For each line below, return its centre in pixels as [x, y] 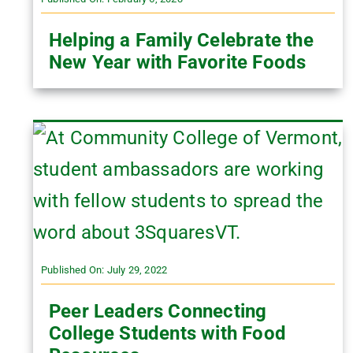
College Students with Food [167, 333]
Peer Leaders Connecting [158, 311]
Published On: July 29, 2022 [104, 270]
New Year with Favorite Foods [177, 62]
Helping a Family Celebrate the [181, 40]
